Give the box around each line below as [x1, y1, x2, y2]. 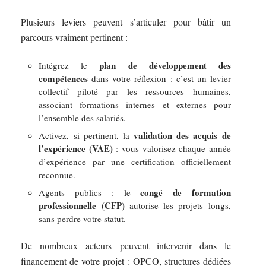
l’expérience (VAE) [39, 141, 113, 155]
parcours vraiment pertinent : [21, 31, 128, 44]
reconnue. [39, 168, 76, 180]
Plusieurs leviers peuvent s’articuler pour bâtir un [21, 15, 231, 28]
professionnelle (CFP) [39, 198, 125, 212]
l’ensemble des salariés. [39, 111, 126, 123]
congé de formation [140, 185, 231, 199]
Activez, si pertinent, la [39, 129, 134, 141]
